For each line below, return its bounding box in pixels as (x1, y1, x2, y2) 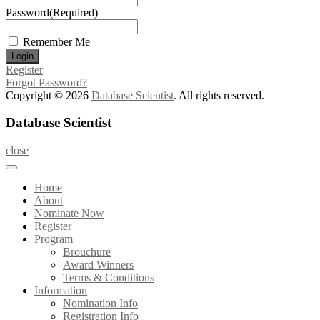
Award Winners (63, 259, 134, 271)
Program (34, 233, 73, 246)
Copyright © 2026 (6, 89, 91, 101)
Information (34, 284, 87, 297)
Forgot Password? (6, 76, 87, 89)
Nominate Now (34, 207, 104, 220)
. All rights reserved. (174, 89, 264, 101)
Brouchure (63, 246, 111, 259)
